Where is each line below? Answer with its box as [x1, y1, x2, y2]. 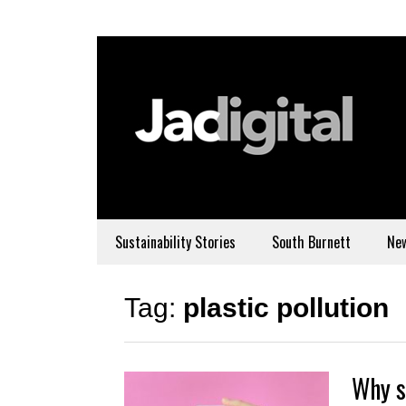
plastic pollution [183, 293, 389, 323]
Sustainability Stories [115, 231, 236, 253]
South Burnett [272, 231, 351, 253]
